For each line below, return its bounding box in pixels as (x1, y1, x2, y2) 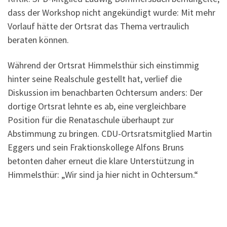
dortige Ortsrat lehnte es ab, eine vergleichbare (8, 100, 186, 112)
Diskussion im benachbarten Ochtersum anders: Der (8, 86, 203, 98)
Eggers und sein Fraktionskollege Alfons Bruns (8, 141, 184, 153)
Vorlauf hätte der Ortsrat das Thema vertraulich (8, 20, 189, 32)
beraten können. (8, 34, 69, 46)
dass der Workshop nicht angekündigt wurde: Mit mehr (8, 7, 215, 19)
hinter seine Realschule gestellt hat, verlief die (8, 72, 182, 85)
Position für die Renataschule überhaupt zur (8, 113, 174, 126)
